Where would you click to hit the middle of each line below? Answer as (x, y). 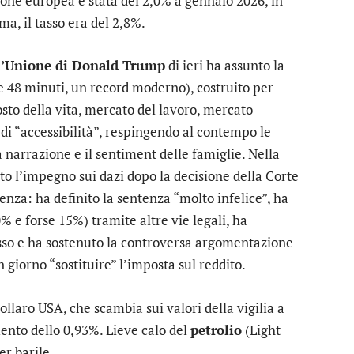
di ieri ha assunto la (225, 66)
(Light (261, 330)
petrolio (216, 330)
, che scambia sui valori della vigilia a (174, 307)
